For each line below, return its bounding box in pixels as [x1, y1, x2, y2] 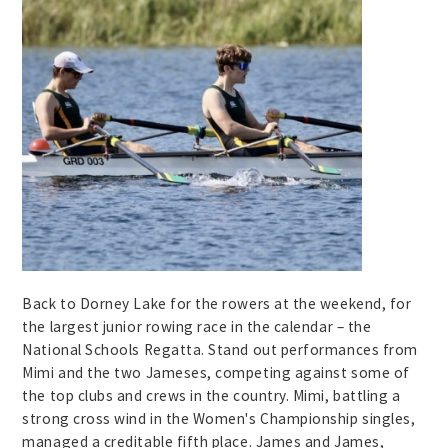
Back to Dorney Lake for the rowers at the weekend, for [22, 294, 412, 314]
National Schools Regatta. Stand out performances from [22, 340, 418, 360]
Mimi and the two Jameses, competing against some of [22, 363, 410, 383]
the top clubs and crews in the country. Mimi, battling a [22, 386, 401, 406]
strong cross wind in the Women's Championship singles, [22, 409, 416, 429]
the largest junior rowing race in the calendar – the [22, 317, 372, 337]
